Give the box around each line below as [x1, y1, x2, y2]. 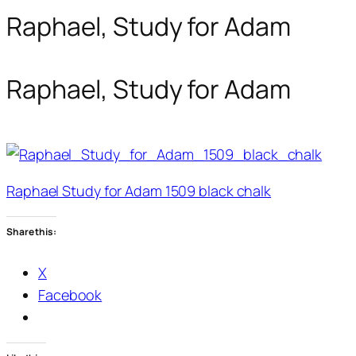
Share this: [6, 224, 56, 238]
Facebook [38, 284, 103, 304]
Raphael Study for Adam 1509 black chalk [6, 180, 272, 200]
